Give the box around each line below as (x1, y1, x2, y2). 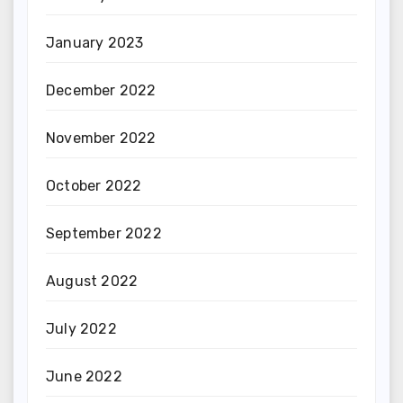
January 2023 (46, 33, 144, 51)
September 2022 (46, 224, 162, 242)
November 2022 (46, 129, 157, 147)
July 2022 (46, 319, 117, 337)
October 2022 (46, 176, 142, 194)
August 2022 (46, 272, 139, 290)
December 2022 (46, 81, 157, 99)
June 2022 (46, 367, 122, 385)
